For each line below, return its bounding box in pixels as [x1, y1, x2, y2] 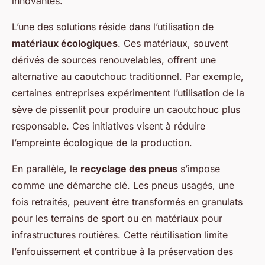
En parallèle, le [12, 162, 80, 174]
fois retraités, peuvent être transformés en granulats [12, 195, 243, 208]
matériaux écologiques [12, 37, 118, 49]
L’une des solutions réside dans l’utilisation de [12, 20, 214, 33]
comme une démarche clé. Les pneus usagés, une [12, 179, 234, 191]
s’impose [177, 162, 220, 174]
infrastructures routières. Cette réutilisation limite [12, 228, 228, 241]
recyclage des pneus [80, 162, 177, 174]
